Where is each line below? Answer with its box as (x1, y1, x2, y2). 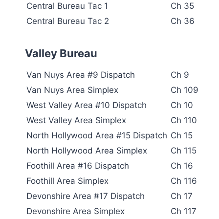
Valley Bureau (25, 46, 97, 60)
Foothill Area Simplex (26, 175, 109, 186)
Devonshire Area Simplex (26, 206, 125, 216)
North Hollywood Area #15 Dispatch (26, 130, 167, 140)
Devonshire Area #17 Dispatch (26, 191, 145, 201)
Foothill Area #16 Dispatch (26, 160, 129, 171)
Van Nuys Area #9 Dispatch (26, 69, 135, 80)
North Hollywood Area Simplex (26, 145, 147, 155)
